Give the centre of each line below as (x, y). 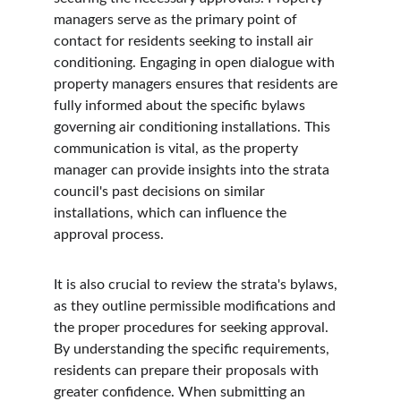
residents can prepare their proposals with (188, 371)
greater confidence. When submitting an (181, 392)
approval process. (109, 235)
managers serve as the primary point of (177, 20)
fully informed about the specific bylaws (181, 106)
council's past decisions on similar (161, 192)
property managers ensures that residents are (197, 84)
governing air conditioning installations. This (194, 127)
